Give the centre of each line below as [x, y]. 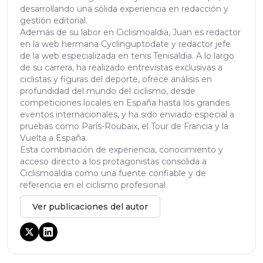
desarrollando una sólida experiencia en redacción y [124, 9]
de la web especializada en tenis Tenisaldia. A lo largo [127, 56]
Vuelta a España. [54, 138]
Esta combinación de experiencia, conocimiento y [122, 150]
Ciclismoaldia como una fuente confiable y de [113, 173]
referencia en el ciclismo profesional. [94, 185]
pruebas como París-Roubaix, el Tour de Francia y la [124, 127]
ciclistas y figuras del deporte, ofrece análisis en [116, 80]
